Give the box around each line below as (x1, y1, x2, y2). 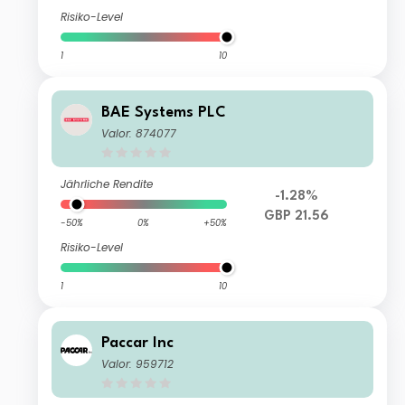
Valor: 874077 (101, 126, 177, 142)
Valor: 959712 (101, 356, 174, 372)
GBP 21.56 (263, 210, 329, 224)
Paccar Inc (101, 335, 174, 352)
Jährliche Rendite (61, 176, 154, 193)
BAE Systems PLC (101, 105, 227, 121)
